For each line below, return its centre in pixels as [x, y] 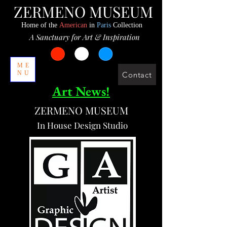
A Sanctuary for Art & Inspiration [85, 37]
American [73, 25]
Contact [137, 74]
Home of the [40, 25]
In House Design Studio [81, 125]
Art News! [81, 91]
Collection [127, 25]
